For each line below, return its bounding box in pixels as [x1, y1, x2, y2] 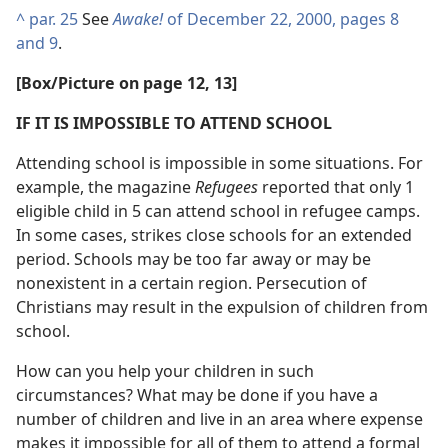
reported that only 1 [262, 176, 414, 198]
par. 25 [29, 8, 78, 30]
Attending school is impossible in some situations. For [16, 152, 423, 174]
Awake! [113, 8, 167, 30]
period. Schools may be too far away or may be [16, 248, 371, 270]
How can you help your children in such [16, 360, 314, 382]
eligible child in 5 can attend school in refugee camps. [16, 200, 420, 222]
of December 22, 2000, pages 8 [167, 8, 399, 30]
